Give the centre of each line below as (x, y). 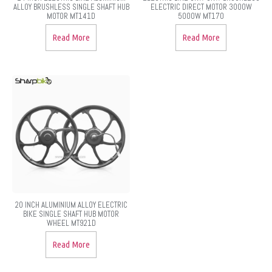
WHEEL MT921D (71, 223)
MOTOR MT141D (71, 16)
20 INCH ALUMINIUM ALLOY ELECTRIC (71, 205)
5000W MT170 (201, 16)
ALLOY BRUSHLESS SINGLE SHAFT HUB (71, 7)
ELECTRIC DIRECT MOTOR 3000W (201, 7)
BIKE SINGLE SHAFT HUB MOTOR (71, 214)
